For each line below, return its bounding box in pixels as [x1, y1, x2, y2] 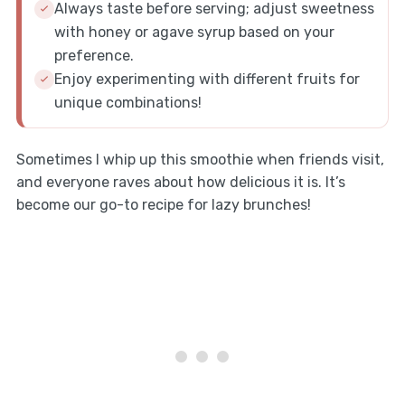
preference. [53, 46, 134, 64]
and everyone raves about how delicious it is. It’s [15, 173, 345, 191]
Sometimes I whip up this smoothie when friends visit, [15, 150, 384, 168]
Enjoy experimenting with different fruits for [53, 70, 360, 88]
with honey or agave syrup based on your [53, 23, 334, 41]
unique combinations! [53, 93, 202, 111]
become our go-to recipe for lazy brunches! [15, 195, 311, 213]
